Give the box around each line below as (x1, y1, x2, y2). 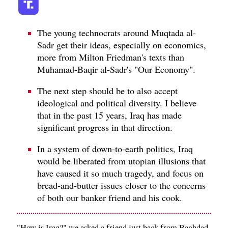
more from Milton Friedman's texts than (37, 50, 184, 63)
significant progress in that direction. (37, 121, 173, 133)
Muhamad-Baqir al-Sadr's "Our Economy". (37, 63, 195, 75)
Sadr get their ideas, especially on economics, (37, 38, 206, 51)
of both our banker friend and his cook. (37, 191, 182, 204)
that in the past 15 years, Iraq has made (37, 108, 182, 121)
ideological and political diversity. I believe (37, 96, 196, 109)
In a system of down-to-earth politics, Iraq (37, 142, 193, 155)
